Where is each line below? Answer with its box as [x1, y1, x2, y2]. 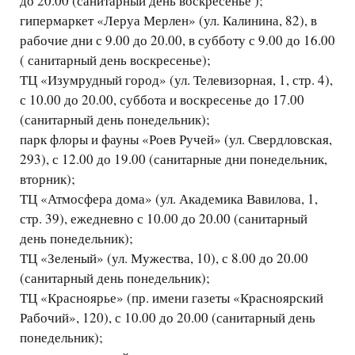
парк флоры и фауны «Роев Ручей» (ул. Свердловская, [20, 130, 332, 149]
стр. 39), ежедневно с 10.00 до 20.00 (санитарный [20, 209, 307, 228]
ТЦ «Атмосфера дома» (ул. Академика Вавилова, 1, [20, 189, 318, 208]
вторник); [20, 170, 75, 189]
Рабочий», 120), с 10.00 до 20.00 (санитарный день [20, 308, 315, 327]
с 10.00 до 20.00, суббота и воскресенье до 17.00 [20, 90, 304, 109]
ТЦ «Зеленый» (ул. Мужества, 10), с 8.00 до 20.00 [20, 249, 308, 268]
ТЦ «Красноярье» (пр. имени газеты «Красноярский [20, 288, 323, 307]
